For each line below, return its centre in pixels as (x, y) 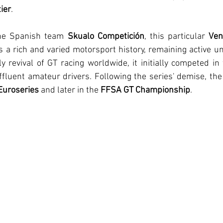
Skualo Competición (106, 36)
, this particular (176, 36)
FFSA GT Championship (145, 90)
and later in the (70, 90)
